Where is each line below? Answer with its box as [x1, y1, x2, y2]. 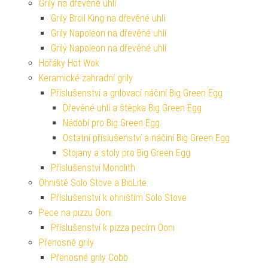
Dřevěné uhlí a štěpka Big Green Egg [63, 102, 202, 114]
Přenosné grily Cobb [51, 251, 128, 263]
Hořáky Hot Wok [39, 57, 99, 69]
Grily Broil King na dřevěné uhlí [51, 12, 165, 24]
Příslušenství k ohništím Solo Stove [51, 191, 187, 203]
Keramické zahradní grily [39, 72, 133, 84]
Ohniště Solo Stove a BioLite [39, 176, 147, 188]
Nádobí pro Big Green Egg [63, 117, 160, 129]
